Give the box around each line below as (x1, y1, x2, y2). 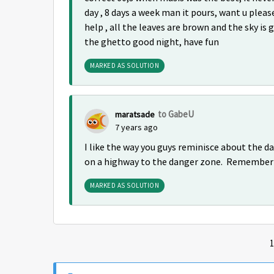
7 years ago (115, 122, 158, 133)
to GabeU (158, 108, 194, 120)
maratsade (115, 108, 155, 120)
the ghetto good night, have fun (84, 36, 219, 48)
